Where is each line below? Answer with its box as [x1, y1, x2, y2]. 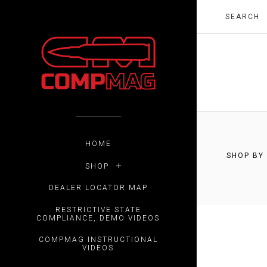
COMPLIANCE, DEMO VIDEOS [36, 213, 160, 222]
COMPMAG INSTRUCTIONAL [38, 235, 158, 244]
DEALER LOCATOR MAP [48, 184, 148, 193]
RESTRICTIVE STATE [55, 205, 141, 214]
